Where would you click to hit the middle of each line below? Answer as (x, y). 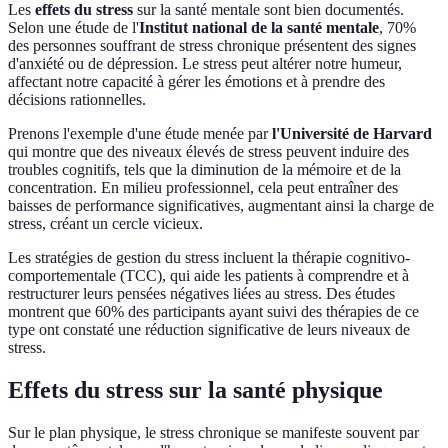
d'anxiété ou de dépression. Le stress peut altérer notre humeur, (205, 64)
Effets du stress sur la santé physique (195, 390)
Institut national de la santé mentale (259, 28)
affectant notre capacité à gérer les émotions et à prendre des (196, 82)
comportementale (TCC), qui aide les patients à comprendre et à (208, 276)
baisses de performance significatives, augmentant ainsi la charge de (221, 206)
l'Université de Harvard (352, 134)
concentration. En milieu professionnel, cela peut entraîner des (203, 188)
